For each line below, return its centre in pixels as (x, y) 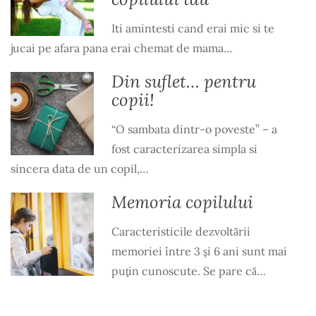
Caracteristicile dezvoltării (181, 232)
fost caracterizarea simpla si (184, 149)
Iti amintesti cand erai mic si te (193, 29)
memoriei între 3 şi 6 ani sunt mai (199, 251)
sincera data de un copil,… (80, 169)
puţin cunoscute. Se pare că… (188, 271)
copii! (133, 100)
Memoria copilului (182, 202)
